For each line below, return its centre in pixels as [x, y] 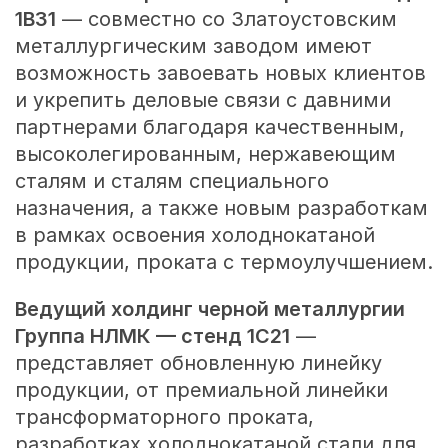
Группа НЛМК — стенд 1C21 [152, 336]
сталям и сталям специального [171, 181]
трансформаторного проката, [164, 417]
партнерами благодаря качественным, [209, 127]
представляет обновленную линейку [198, 363]
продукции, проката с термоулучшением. [223, 262]
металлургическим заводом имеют [193, 46]
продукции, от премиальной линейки [201, 390]
